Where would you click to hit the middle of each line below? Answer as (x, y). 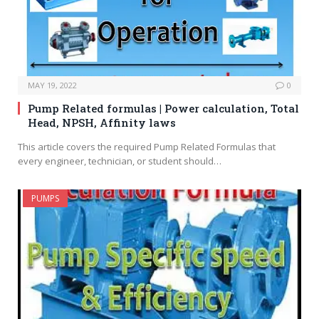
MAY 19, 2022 (52, 85)
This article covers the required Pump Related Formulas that (147, 146)
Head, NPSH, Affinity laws (102, 122)
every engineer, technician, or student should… (120, 161)
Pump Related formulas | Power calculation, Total (163, 108)
